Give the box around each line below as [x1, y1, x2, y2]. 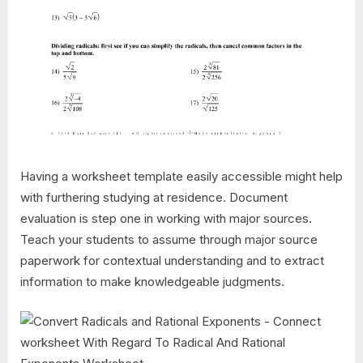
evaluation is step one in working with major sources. [20, 211, 312, 227]
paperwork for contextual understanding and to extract [20, 253, 324, 269]
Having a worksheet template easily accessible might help [20, 169, 343, 185]
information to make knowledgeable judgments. [20, 274, 284, 290]
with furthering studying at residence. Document [20, 190, 288, 206]
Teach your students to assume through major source [20, 232, 318, 248]
